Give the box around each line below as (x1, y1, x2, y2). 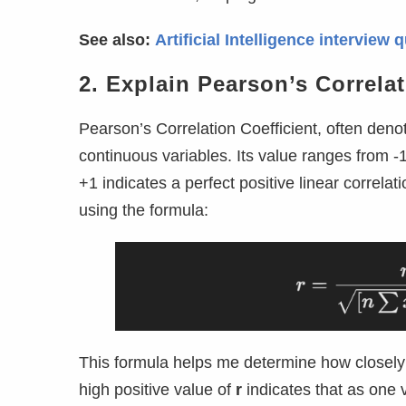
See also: (79, 31, 155, 49)
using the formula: (79, 201, 208, 219)
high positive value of (79, 381, 236, 400)
